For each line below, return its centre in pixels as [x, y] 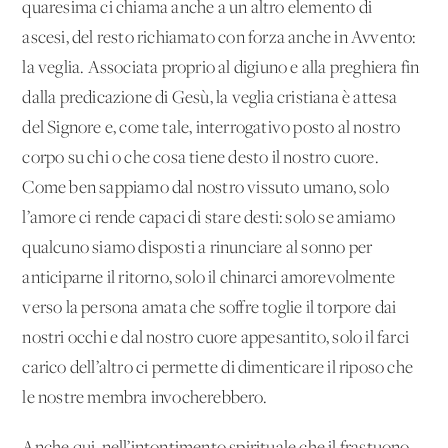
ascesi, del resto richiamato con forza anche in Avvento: [219, 38]
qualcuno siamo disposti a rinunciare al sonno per [197, 248]
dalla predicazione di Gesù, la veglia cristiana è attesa [210, 98]
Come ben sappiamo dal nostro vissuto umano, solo [206, 188]
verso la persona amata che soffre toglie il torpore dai [209, 308]
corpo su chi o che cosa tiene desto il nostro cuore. [200, 158]
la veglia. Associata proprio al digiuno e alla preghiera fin [221, 68]
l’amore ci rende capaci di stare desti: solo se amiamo [209, 218]
